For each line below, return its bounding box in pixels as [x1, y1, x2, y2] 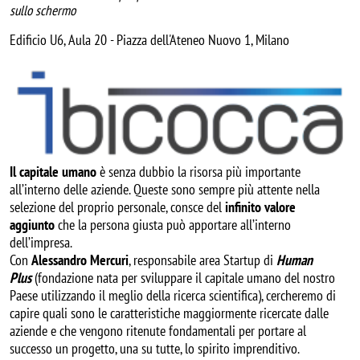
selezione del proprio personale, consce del [10, 197, 225, 216]
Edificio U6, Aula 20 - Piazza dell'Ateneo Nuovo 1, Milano [10, 31, 289, 50]
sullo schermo [10, 2, 76, 20]
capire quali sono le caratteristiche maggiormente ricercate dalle [10, 303, 329, 322]
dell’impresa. [10, 232, 72, 252]
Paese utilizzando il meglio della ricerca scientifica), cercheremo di [10, 285, 336, 305]
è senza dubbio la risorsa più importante [96, 162, 301, 181]
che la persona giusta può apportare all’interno [55, 215, 291, 234]
